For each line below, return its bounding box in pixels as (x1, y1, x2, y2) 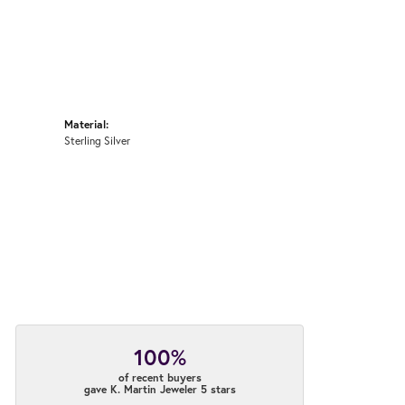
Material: (64, 116, 108, 131)
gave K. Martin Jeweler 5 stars (83, 381, 236, 396)
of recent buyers (118, 370, 202, 384)
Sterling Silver (64, 132, 130, 147)
